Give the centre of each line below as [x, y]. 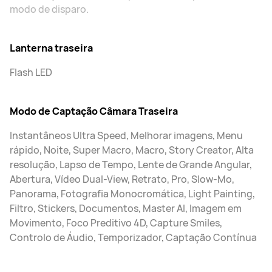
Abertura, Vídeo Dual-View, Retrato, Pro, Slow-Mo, [122, 179]
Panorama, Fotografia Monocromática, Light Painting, [132, 194]
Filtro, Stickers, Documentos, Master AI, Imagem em [126, 208]
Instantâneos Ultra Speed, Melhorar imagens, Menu [126, 135]
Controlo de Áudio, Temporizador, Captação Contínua [133, 237]
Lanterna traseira [51, 48]
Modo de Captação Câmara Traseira [94, 111]
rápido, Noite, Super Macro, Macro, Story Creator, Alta [132, 150]
